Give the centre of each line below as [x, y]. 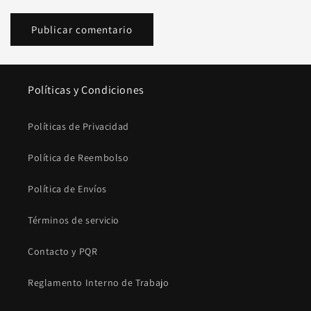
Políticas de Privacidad [78, 127]
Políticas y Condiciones [86, 90]
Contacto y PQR [63, 252]
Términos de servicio [74, 220]
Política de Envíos [67, 189]
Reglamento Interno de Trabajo [99, 283]
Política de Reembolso [78, 158]
